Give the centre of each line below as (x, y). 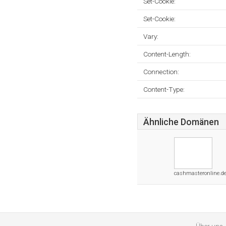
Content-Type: (164, 89)
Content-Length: (167, 54)
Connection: (161, 72)
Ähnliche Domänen (181, 122)
